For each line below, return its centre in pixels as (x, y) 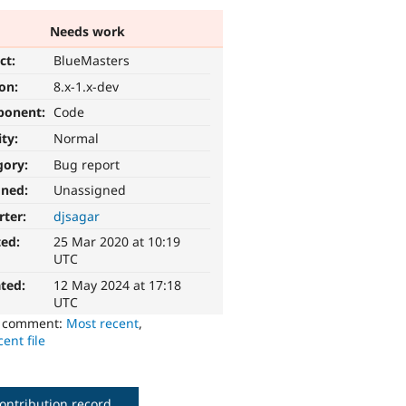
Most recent (103, 324)
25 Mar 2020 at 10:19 (117, 242)
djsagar (77, 216)
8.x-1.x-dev (87, 86)
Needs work (87, 31)
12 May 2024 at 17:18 (118, 285)
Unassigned (90, 190)
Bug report (87, 164)
